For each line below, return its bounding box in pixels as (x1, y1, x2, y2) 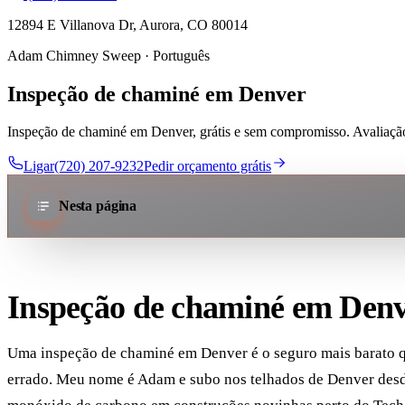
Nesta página (58, 197, 137, 215)
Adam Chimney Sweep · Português (7, 47, 210, 63)
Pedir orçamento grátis (144, 158, 271, 174)
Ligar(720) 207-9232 (24, 158, 144, 174)
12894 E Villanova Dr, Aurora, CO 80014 (7, 16, 248, 33)
